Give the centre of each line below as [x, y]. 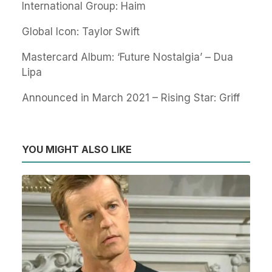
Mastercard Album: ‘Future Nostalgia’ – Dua [127, 57]
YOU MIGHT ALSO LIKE [77, 149]
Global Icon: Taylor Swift [81, 32]
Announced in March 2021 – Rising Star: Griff [131, 98]
